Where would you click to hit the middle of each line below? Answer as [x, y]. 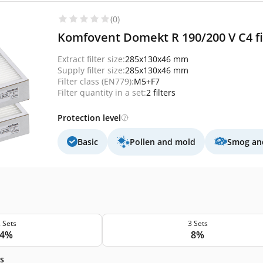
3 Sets [198, 223]
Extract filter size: [91, 59]
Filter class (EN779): [96, 81]
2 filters [161, 92]
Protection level [89, 117]
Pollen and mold [163, 141]
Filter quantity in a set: [102, 92]
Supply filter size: [91, 70]
